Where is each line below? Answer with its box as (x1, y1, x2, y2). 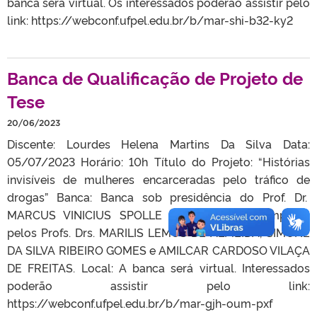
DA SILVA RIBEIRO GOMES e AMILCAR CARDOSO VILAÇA (7, 241, 310, 258)
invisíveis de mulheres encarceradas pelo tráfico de (7, 171, 310, 187)
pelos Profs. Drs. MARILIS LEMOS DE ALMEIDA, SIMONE (7, 224, 310, 240)
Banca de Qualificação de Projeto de (7, 65, 303, 89)
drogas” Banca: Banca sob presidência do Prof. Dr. (7, 188, 310, 204)
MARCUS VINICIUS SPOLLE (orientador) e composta (7, 206, 310, 222)
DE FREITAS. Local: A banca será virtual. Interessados (7, 259, 310, 275)
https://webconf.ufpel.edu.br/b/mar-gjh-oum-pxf (7, 294, 272, 311)
